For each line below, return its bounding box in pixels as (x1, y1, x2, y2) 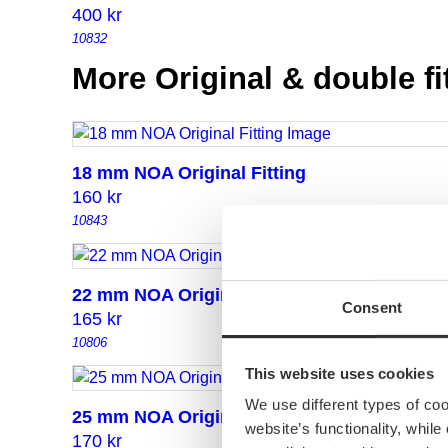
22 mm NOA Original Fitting (72, 285, 306, 306)
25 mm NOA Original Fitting (72, 407, 306, 428)
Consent (342, 298, 402, 316)
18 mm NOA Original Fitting (72, 163, 306, 184)
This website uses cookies (244, 364, 434, 382)
